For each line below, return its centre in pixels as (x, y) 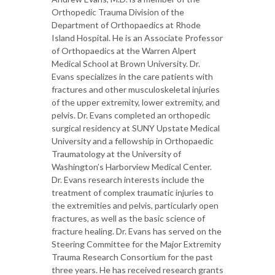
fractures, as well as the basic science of (128, 218)
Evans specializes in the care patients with (132, 76)
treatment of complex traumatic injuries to (133, 192)
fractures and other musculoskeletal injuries (136, 89)
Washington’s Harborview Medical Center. (132, 167)
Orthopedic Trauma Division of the (118, 12)
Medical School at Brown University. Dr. (126, 64)
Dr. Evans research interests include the (128, 180)
